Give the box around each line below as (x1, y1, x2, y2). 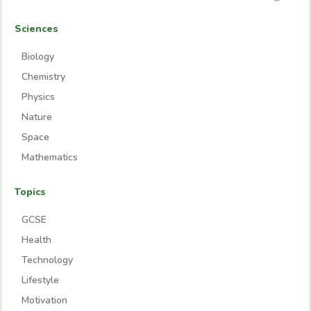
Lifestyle (22, 273, 59, 287)
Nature (22, 110, 52, 124)
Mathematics (22, 150, 78, 164)
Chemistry (22, 69, 65, 83)
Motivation (22, 293, 67, 307)
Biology (22, 49, 54, 63)
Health (22, 233, 51, 246)
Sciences (15, 22, 58, 35)
